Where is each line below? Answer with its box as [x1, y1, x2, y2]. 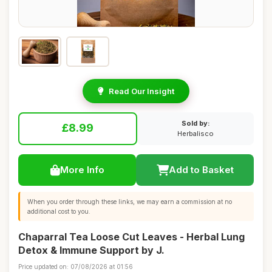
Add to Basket [168, 164, 234, 175]
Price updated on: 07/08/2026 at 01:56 [18, 263, 133, 270]
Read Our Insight [109, 86, 174, 96]
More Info [59, 164, 104, 175]
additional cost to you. [27, 208, 90, 215]
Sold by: [181, 119, 210, 127]
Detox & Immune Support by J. [18, 244, 165, 256]
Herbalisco [177, 129, 214, 138]
